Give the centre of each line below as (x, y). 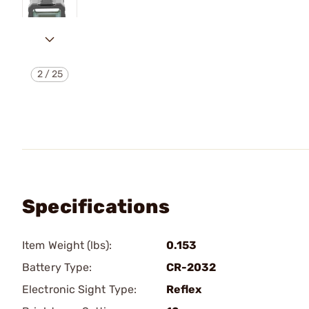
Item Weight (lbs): (67, 245)
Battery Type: (57, 267)
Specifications (96, 206)
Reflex (184, 289)
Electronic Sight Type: (80, 289)
